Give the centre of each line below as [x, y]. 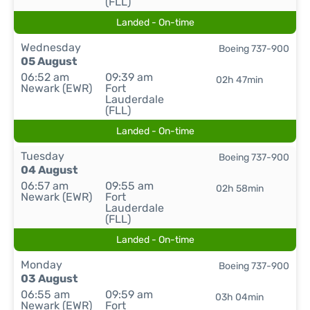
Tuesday [43, 156]
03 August [49, 279]
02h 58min [239, 189]
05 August [49, 61]
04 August [49, 170]
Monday [42, 265]
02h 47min [240, 80]
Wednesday [51, 47]
